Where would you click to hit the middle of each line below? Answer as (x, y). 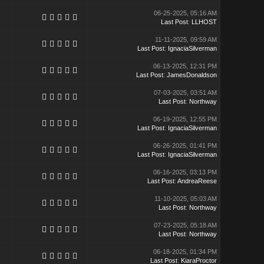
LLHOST (204, 22)
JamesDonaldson (192, 75)
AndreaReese (197, 181)
